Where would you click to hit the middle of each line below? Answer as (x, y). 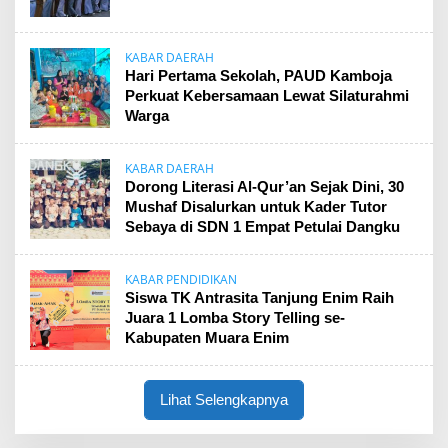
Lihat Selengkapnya (224, 399)
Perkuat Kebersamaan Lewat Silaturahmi (267, 95)
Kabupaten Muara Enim (207, 337)
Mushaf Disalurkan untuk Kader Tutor (256, 206)
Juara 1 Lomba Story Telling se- (235, 317)
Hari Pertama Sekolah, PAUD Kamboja (258, 75)
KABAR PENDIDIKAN (181, 279)
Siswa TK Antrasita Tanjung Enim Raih (259, 297)
